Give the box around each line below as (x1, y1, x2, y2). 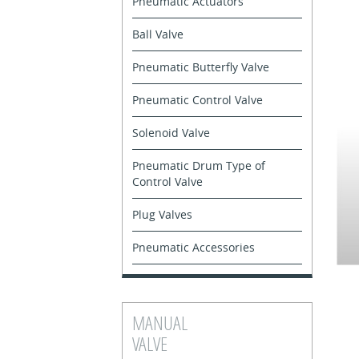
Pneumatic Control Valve (132, 91, 263, 107)
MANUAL (132, 309, 188, 335)
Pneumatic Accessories (132, 239, 255, 255)
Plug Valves (132, 206, 192, 222)
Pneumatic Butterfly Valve (132, 58, 269, 75)
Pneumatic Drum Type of (132, 157, 265, 173)
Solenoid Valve (132, 124, 210, 140)
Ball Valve (132, 26, 184, 42)
